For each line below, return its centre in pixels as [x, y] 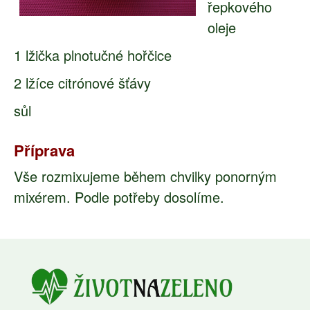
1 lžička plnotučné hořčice [93, 55]
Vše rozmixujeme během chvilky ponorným [145, 176]
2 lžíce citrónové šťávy [82, 83]
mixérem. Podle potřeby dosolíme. [119, 197]
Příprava [44, 150]
